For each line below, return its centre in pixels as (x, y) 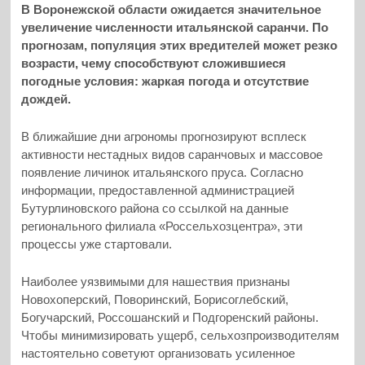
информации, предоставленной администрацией (158, 191)
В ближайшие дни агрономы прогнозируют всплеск (164, 137)
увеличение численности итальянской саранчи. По (175, 27)
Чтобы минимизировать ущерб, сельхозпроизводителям (180, 336)
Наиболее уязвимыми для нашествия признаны (156, 282)
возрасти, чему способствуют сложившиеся (154, 63)
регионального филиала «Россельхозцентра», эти (162, 226)
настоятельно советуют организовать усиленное (158, 354)
